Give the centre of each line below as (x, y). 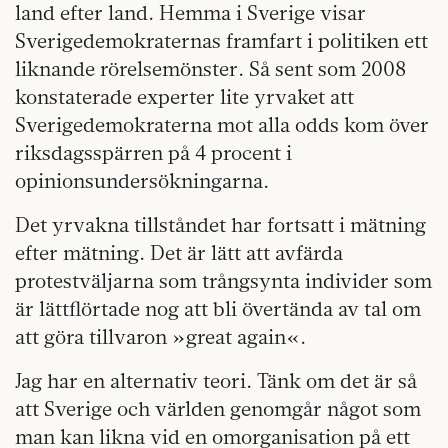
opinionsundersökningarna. (142, 180)
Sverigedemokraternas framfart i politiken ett (221, 40)
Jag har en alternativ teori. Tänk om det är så (216, 380)
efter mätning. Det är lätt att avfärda (179, 252)
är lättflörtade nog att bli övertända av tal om (218, 308)
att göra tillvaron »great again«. (160, 336)
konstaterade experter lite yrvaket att (184, 96)
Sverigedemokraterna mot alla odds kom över (222, 124)
